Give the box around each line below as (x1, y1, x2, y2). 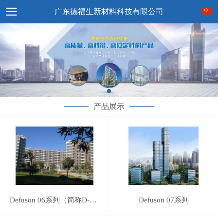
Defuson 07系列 (138, 196, 189, 204)
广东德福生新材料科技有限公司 (54, 7, 163, 16)
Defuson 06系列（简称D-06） (90, 196, 97, 204)
